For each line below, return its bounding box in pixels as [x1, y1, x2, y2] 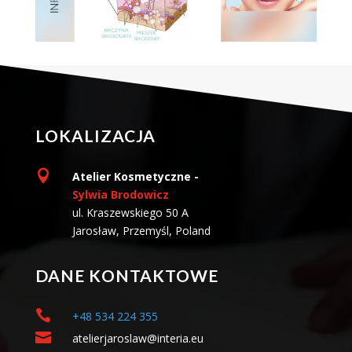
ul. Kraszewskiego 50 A [71, 204, 189, 220]
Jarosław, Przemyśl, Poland [71, 222, 211, 238]
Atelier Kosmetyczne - [71, 168, 199, 184]
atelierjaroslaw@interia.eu [71, 330, 203, 346]
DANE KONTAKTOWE [35, 265, 218, 285]
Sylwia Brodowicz [71, 186, 169, 202]
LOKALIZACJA [35, 125, 156, 145]
